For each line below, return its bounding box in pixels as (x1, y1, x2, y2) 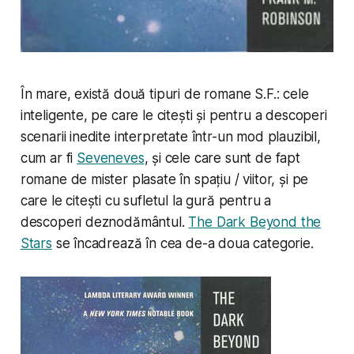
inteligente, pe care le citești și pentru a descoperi (20, 107, 327, 124)
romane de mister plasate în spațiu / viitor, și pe (20, 171, 309, 188)
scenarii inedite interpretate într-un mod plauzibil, (20, 129, 321, 145)
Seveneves (77, 150, 145, 167)
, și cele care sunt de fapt (144, 150, 300, 167)
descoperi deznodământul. (20, 214, 189, 231)
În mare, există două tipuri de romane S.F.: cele (20, 86, 309, 103)
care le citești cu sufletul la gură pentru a (20, 193, 272, 209)
